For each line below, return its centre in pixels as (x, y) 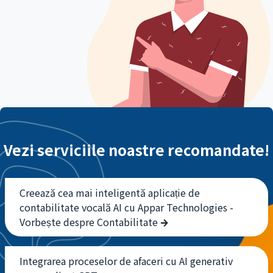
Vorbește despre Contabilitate (90, 222)
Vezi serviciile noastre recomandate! (136, 150)
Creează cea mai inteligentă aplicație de (110, 193)
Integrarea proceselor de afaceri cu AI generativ (126, 261)
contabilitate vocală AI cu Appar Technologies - (126, 207)
